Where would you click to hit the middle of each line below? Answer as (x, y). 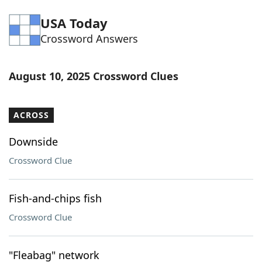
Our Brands (58, 78)
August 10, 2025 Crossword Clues (94, 76)
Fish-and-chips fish (55, 198)
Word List (54, 14)
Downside (33, 142)
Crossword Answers (89, 39)
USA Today (74, 23)
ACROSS (31, 115)
